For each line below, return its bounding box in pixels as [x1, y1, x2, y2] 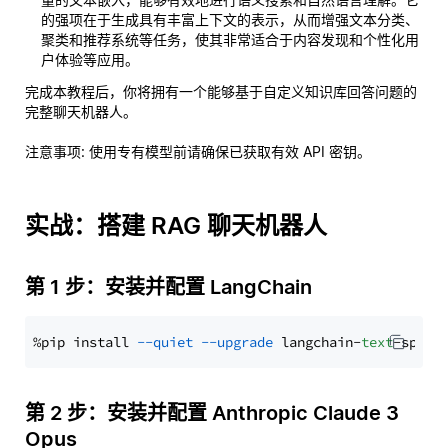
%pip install [33, 333, 137, 351]
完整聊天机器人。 [25, 103, 137, 120]
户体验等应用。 [41, 51, 139, 68]
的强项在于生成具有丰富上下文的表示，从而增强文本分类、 [41, 11, 419, 28]
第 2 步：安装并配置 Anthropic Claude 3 [25, 401, 399, 425]
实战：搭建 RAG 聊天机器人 [25, 211, 327, 240]
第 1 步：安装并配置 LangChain [25, 275, 312, 299]
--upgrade [201, 333, 273, 351]
